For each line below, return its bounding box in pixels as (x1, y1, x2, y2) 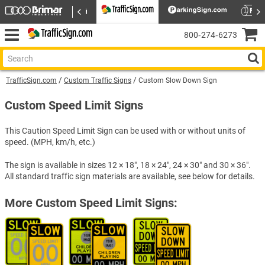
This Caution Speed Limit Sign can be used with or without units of (5, 125, 245, 135)
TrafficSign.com (6, 76, 57, 85)
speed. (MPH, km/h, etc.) (5, 137, 95, 147)
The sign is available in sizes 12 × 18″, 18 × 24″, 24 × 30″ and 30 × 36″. (5, 160, 251, 170)
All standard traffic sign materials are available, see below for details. (5, 171, 255, 181)
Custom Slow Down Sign (138, 76, 217, 85)
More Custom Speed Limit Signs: (5, 195, 177, 210)
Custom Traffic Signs (64, 76, 131, 85)
